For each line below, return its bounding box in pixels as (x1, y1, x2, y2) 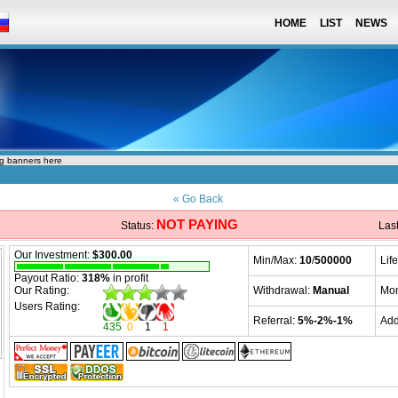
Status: (121, 219, 154, 232)
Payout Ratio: (14, 272, 82, 284)
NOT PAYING (156, 217, 238, 232)
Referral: (253, 314, 298, 327)
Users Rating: (14, 300, 80, 313)
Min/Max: (253, 254, 299, 267)
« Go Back (173, 193, 223, 205)
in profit (113, 272, 148, 284)
